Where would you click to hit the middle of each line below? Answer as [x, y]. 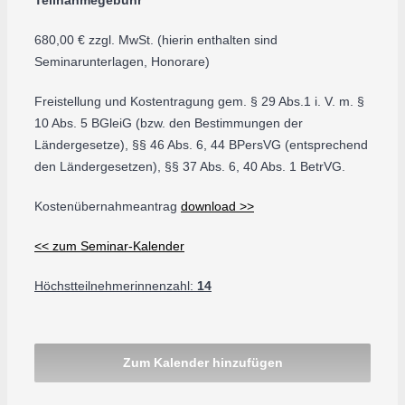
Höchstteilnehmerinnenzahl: [116, 286]
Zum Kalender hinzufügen [202, 363]
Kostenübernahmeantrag [108, 206]
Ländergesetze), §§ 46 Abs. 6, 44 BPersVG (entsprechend [201, 145]
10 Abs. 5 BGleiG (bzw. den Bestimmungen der [169, 123]
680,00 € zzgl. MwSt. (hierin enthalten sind [156, 40]
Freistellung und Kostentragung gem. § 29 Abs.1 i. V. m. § [199, 101]
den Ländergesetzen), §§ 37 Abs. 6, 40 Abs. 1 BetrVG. [190, 166]
